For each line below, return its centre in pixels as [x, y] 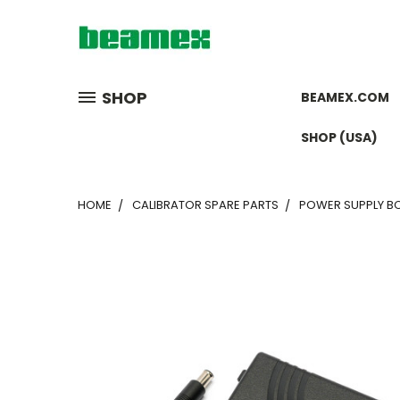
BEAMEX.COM [345, 97]
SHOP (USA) [339, 137]
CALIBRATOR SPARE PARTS [205, 205]
